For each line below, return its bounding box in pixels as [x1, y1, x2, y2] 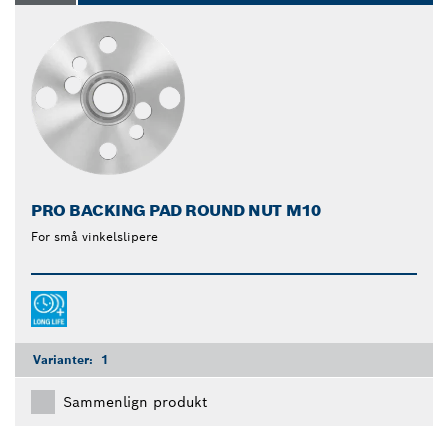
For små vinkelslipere [31, 228, 158, 244]
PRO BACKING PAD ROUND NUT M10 [31, 199, 321, 221]
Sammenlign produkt [63, 392, 207, 411]
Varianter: [33, 351, 97, 367]
